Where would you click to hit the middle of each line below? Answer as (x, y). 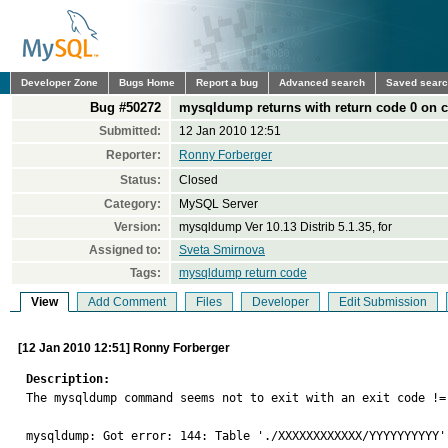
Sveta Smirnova (222, 250)
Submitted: (130, 131)
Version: (137, 227)
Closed (198, 180)
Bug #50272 (125, 107)
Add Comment (127, 302)
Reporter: (133, 155)
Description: (68, 379)
